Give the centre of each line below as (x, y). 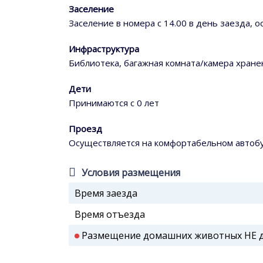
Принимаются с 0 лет (114, 103)
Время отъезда (110, 215)
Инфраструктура (104, 49)
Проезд (85, 129)
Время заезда (106, 193)
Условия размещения (131, 173)
